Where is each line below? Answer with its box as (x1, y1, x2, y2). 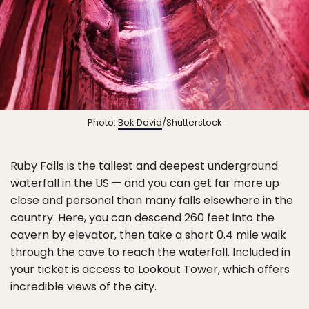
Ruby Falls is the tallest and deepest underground (10, 157, 278, 174)
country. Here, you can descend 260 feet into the (10, 209, 275, 226)
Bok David (117, 115, 162, 129)
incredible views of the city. (10, 278, 157, 295)
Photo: (87, 115, 118, 129)
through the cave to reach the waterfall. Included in (10, 243, 290, 260)
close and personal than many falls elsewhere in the (10, 192, 293, 208)
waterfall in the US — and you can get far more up (10, 175, 279, 191)
